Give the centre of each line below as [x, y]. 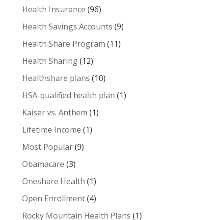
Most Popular [47, 147]
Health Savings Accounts [67, 26]
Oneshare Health [53, 181]
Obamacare [43, 164]
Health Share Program [63, 43]
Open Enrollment [53, 198]
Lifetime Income [51, 129]
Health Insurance [54, 9]
